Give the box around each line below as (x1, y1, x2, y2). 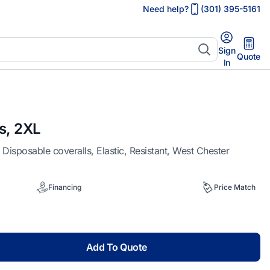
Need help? (143, 3, 189, 14)
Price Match (214, 183, 256, 192)
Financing (48, 183, 81, 192)
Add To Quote (86, 241, 147, 253)
